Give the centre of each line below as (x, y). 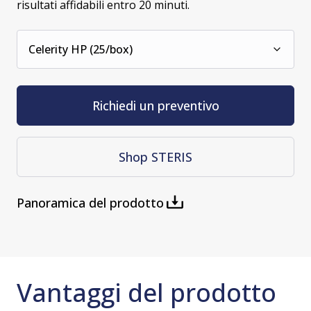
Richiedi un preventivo (155, 105)
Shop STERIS (155, 157)
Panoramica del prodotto (90, 203)
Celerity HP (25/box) (81, 50)
